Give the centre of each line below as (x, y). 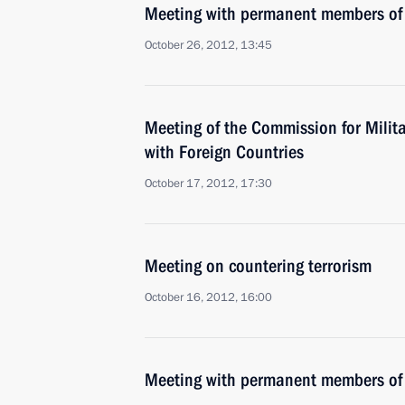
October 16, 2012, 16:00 (208, 297)
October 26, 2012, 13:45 (208, 45)
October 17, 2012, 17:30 (208, 184)
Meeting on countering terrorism (258, 266)
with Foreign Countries (224, 152)
